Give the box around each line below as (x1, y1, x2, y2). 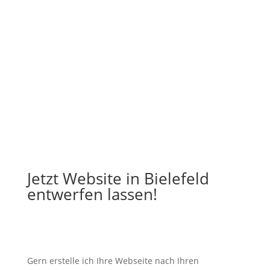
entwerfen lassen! (27, 183, 157, 205)
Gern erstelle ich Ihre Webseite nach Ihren (27, 255, 199, 266)
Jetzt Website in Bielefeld (27, 168, 209, 189)
